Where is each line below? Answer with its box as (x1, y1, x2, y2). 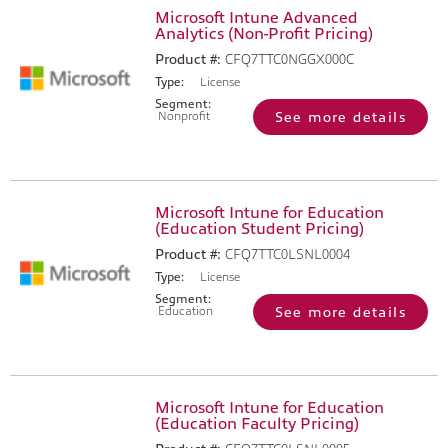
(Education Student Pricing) (155, 220, 364, 238)
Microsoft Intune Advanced (155, 9, 358, 27)
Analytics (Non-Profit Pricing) (155, 25, 373, 43)
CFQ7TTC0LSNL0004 (225, 246, 350, 262)
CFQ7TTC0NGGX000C (225, 51, 354, 67)
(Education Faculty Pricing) (155, 415, 359, 433)
